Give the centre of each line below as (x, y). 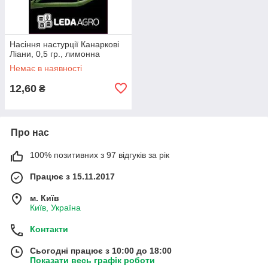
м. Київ (45, 198)
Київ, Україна (55, 207)
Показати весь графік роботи (92, 260)
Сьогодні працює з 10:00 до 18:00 (101, 250)
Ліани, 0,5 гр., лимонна (55, 54)
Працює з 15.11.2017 (72, 176)
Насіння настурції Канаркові (64, 44)
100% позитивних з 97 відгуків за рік (100, 155)
